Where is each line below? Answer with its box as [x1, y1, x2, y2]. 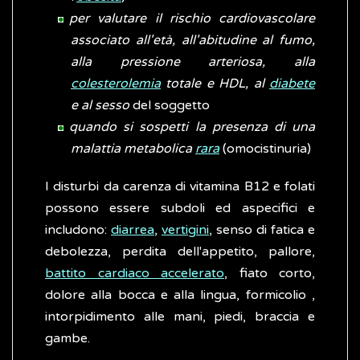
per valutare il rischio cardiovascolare [69, 10, 315, 27]
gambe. [45, 330, 90, 347]
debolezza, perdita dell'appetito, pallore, [45, 243, 315, 260]
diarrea [111, 222, 154, 239]
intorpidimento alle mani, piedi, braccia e [45, 309, 315, 325]
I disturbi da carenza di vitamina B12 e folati [45, 178, 315, 195]
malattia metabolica [71, 141, 195, 157]
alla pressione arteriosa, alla [71, 54, 315, 71]
